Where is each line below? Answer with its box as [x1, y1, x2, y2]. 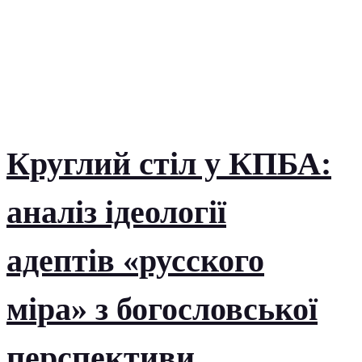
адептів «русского [6, 242, 264, 280]
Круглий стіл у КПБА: [6, 145, 331, 183]
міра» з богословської [6, 291, 318, 328]
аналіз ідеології [6, 194, 226, 231]
